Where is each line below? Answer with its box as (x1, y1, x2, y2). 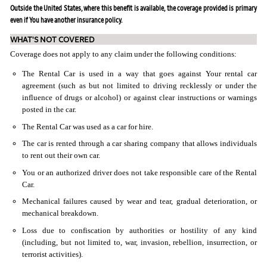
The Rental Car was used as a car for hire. (22, 122, 153, 131)
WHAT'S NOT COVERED (10, 33, 94, 45)
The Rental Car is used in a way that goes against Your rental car (22, 69, 257, 79)
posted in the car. (22, 105, 76, 114)
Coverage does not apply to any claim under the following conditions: (10, 49, 237, 58)
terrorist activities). (22, 249, 83, 259)
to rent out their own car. (22, 151, 100, 160)
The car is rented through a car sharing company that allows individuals (22, 139, 257, 148)
